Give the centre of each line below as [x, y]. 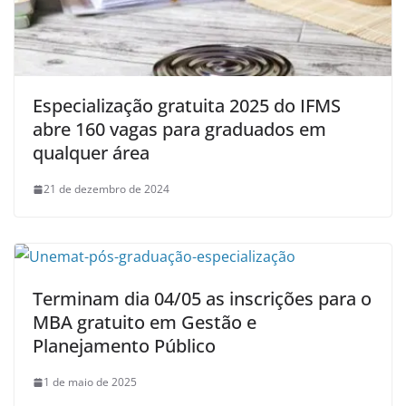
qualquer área [91, 153]
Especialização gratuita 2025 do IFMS [187, 106]
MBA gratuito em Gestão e [145, 323]
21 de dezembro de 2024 [106, 189]
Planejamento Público [124, 346]
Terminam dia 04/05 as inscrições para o [202, 299]
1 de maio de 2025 [90, 382]
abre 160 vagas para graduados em [179, 130]
